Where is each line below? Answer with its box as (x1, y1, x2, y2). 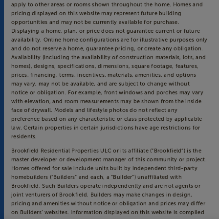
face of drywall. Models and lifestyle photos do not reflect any (11, 107, 178, 113)
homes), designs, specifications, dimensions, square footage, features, (11, 63, 199, 69)
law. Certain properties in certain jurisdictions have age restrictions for (11, 125, 200, 131)
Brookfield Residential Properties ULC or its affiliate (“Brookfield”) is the (11, 148, 201, 154)
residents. (11, 133, 37, 140)
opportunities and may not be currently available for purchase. (11, 19, 180, 25)
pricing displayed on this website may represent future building (11, 10, 182, 17)
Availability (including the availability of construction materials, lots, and (11, 54, 206, 61)
